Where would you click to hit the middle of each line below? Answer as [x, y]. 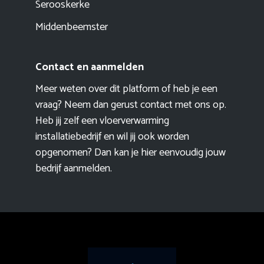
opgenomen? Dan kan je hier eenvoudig [121, 153]
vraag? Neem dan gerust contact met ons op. [131, 105]
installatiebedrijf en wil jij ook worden [112, 137]
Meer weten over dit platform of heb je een [126, 89]
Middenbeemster [72, 27]
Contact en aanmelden [90, 67]
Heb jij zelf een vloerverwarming [102, 121]
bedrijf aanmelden [73, 169]
